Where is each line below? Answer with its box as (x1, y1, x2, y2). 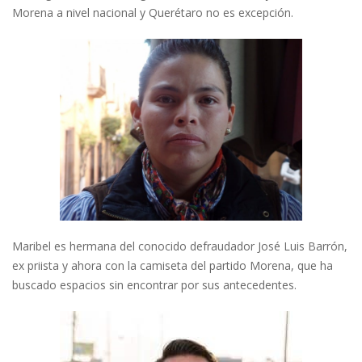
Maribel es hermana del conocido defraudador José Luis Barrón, (12, 238, 347, 255)
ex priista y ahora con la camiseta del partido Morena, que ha (12, 258, 333, 274)
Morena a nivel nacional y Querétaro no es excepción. (12, 5, 293, 21)
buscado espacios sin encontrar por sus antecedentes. (12, 277, 297, 293)
